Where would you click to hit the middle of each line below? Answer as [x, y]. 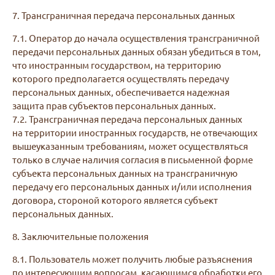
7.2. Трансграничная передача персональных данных [127, 119]
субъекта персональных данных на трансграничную [125, 173]
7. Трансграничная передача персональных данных [124, 15]
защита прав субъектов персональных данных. [114, 105]
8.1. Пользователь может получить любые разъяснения [132, 259]
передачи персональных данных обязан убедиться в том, [137, 51]
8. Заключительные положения [80, 236]
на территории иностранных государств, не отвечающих [135, 132]
